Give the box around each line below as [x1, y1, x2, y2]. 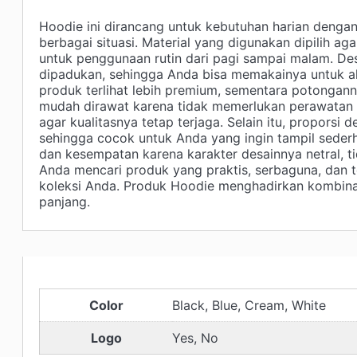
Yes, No [172, 330, 218, 347]
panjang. [39, 194, 90, 210]
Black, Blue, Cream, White [172, 297, 326, 314]
